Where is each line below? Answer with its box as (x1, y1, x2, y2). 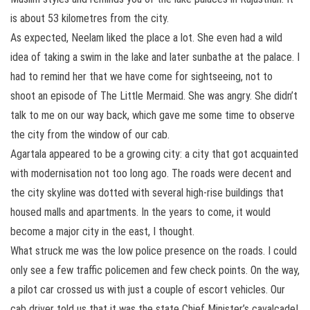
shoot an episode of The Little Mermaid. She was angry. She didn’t (10, 89, 298, 102)
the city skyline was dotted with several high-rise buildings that (10, 186, 284, 199)
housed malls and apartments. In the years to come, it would (10, 206, 271, 219)
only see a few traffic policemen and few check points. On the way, (10, 264, 300, 277)
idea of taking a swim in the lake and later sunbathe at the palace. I (10, 51, 300, 64)
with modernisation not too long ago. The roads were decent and (10, 167, 291, 180)
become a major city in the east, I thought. (10, 225, 194, 238)
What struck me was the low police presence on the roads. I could (10, 244, 297, 257)
